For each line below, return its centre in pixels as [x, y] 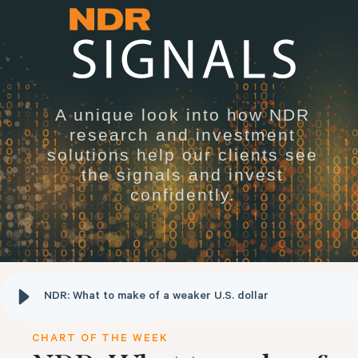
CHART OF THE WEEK [100, 339]
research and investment [183, 134]
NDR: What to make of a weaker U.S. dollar [156, 297]
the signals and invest [183, 174]
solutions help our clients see [183, 154]
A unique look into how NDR [183, 114]
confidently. [183, 194]
